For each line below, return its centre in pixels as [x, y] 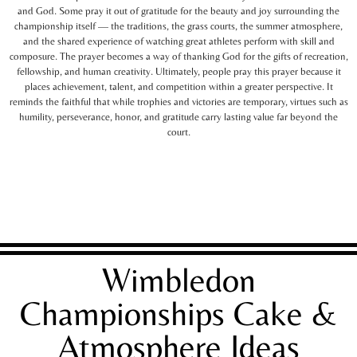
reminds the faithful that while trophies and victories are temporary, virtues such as [178, 101]
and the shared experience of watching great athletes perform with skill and [178, 41]
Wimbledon [178, 279]
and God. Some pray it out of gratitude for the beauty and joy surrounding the [178, 10]
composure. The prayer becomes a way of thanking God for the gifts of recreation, [178, 56]
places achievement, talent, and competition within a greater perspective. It [178, 86]
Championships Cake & [178, 313]
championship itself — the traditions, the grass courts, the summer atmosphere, [178, 25]
